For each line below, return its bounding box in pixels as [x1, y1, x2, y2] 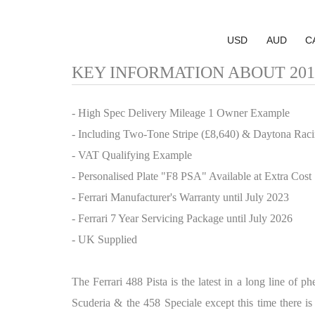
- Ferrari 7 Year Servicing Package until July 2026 [72, 212, 292, 224]
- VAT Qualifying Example [72, 149, 192, 161]
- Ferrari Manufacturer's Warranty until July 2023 [72, 191, 289, 203]
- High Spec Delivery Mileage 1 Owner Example [72, 107, 290, 119]
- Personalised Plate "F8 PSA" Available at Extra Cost [72, 170, 311, 182]
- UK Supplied [72, 233, 137, 245]
